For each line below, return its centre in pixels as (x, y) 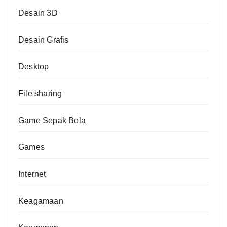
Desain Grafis (44, 40)
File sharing (40, 93)
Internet (32, 174)
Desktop (34, 66)
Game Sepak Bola (52, 120)
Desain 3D (38, 13)
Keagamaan (41, 201)
